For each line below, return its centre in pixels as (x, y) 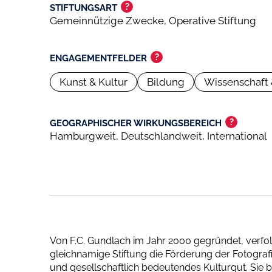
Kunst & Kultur (93, 82)
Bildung (166, 82)
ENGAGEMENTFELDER (98, 58)
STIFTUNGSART (83, 8)
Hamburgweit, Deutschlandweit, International (158, 136)
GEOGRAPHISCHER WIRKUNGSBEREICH (136, 123)
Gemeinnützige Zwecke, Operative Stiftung (153, 20)
